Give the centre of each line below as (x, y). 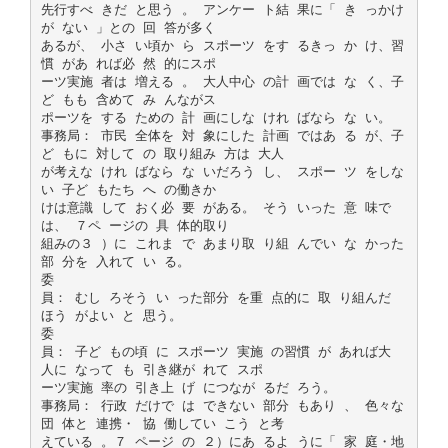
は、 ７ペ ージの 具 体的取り (134, 225)
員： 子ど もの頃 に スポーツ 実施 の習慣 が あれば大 (215, 351)
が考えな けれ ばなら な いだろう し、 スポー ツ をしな (222, 171)
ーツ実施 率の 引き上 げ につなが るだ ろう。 (188, 387)
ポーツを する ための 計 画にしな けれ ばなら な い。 (215, 117)
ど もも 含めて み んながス (128, 99)
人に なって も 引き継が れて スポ (151, 369)
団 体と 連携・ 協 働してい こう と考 (162, 423)
